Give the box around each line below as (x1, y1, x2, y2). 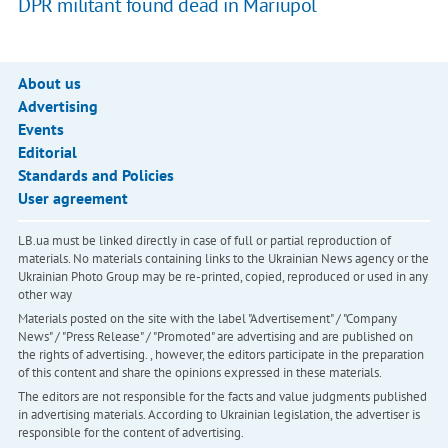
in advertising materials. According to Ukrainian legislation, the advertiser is (17, 406, 420, 424)
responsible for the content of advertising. (17, 424, 244, 442)
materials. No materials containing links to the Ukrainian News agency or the (17, 250, 429, 268)
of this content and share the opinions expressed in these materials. (17, 364, 382, 382)
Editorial (17, 142, 77, 163)
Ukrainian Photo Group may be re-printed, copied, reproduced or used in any (17, 268, 428, 286)
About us (17, 73, 81, 94)
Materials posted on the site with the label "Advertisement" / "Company (17, 310, 397, 328)
